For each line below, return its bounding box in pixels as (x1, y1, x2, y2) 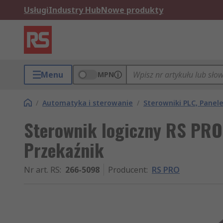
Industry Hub (49, 4, 101, 15)
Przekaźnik (24, 136, 104, 163)
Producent (108, 164, 146, 175)
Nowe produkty (101, 4, 163, 15)
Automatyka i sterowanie (42, 98, 133, 108)
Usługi (24, 4, 49, 15)
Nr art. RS (24, 164, 60, 175)
